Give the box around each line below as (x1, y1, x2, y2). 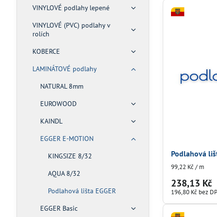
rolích (32, 30, 49, 38)
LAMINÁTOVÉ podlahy (32, 64, 97, 73)
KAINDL (40, 117, 62, 125)
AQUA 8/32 (47, 169, 80, 178)
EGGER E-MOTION (40, 134, 93, 143)
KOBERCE (32, 47, 60, 56)
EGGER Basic (40, 204, 77, 213)
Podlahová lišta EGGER (47, 186, 116, 195)
